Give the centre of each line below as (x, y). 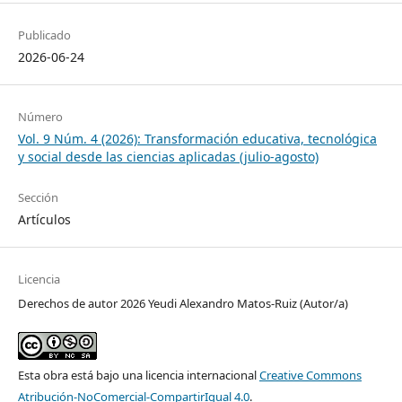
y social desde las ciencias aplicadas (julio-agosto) (168, 157)
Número (40, 117)
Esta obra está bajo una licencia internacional (138, 376)
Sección (38, 198)
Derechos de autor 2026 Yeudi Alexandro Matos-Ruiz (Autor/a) (183, 304)
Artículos (44, 220)
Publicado (44, 35)
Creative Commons (310, 376)
